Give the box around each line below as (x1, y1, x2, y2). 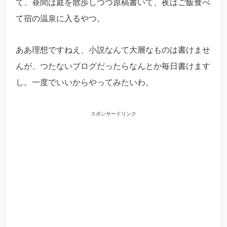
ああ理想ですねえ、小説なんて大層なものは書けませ (16, 46, 210, 55)
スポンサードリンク (91, 110, 136, 117)
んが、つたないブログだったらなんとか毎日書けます (16, 62, 210, 71)
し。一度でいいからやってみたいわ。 (16, 78, 154, 87)
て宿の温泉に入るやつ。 (16, 14, 105, 23)
